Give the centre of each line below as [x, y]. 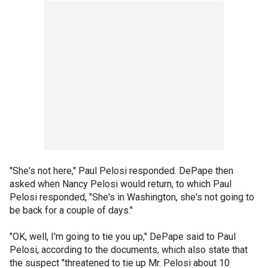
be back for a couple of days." [71, 210]
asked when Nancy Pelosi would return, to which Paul [121, 184]
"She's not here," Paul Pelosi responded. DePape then [121, 170]
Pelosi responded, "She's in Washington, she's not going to [132, 197]
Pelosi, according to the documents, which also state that [129, 249]
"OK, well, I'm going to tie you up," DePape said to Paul [123, 236]
